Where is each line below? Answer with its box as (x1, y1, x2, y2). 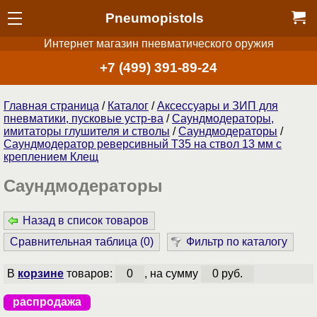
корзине (17, 267, 64, 280)
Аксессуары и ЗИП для (157, 99, 278, 112)
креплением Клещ (4, 150, 98, 163)
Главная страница (4, 99, 99, 112)
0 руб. (212, 267, 243, 280)
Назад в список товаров (23, 214, 149, 227)
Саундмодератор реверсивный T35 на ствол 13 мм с (4, 137, 282, 150)
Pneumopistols (105, 10, 204, 25)
